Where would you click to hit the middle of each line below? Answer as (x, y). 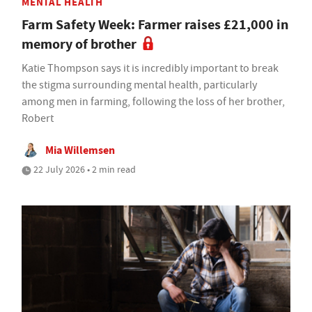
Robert (38, 119)
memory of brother (79, 45)
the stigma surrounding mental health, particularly (139, 85)
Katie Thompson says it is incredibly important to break (150, 69)
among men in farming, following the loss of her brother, (153, 102)
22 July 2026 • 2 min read (84, 170)
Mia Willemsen (80, 150)
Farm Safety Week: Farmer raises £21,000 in (155, 25)
